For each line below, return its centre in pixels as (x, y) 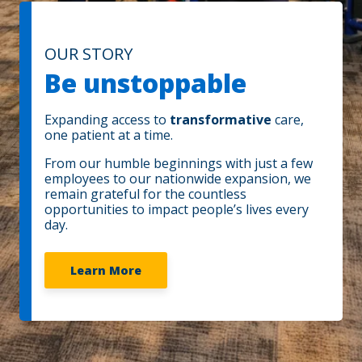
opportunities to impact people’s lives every (177, 210)
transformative (221, 120)
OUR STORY (88, 54)
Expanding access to (107, 120)
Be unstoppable (145, 83)
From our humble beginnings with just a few (179, 164)
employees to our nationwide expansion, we (178, 179)
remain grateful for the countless (145, 194)
